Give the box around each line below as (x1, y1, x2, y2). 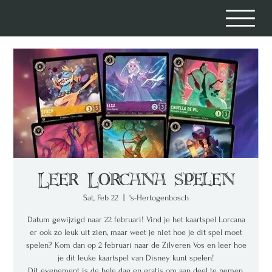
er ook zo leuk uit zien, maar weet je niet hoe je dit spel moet (30, 228, 242, 237)
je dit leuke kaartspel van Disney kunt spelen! (58, 253, 214, 262)
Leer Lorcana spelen (38, 171, 234, 191)
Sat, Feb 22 (83, 193, 118, 202)
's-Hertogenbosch (129, 193, 189, 202)
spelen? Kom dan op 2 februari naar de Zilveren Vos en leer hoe (25, 240, 246, 250)
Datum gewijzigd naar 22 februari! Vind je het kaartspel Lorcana (27, 215, 245, 224)
